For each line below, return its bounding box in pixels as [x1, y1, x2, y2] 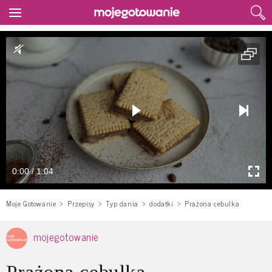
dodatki [149, 197, 174, 209]
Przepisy [67, 197, 95, 209]
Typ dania [106, 197, 138, 209]
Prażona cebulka [185, 197, 240, 209]
